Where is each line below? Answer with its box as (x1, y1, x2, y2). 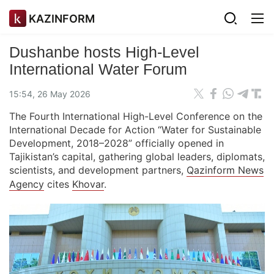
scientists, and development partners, (9, 164, 187, 176)
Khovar (72, 178, 104, 190)
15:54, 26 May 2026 (9, 88, 91, 99)
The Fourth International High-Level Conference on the (9, 110, 262, 122)
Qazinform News (187, 164, 264, 176)
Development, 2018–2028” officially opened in (9, 137, 224, 149)
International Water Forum (9, 61, 187, 78)
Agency (9, 178, 44, 190)
